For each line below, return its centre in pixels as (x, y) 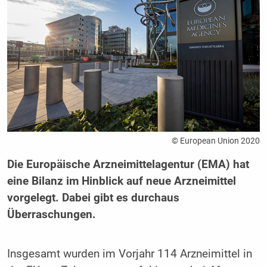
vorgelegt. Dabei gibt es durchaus (93, 198)
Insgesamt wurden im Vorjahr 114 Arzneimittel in (129, 254)
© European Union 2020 (216, 140)
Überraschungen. (51, 214)
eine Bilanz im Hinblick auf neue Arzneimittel (121, 181)
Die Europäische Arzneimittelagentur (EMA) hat (128, 164)
